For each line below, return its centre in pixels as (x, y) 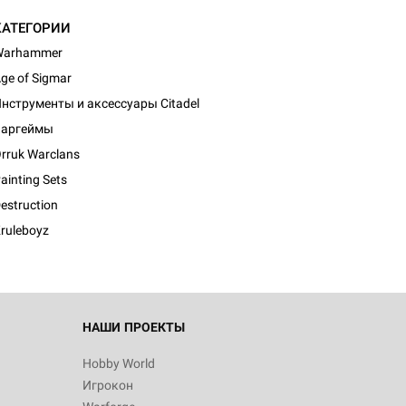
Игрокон (108, 385)
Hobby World (119, 363)
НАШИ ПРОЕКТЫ (134, 327)
